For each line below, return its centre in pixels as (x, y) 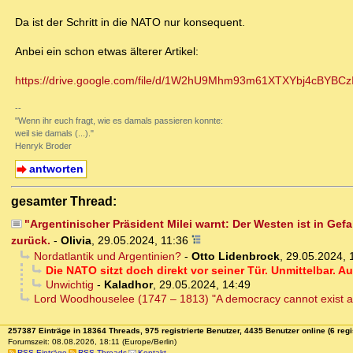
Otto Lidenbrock (235, 256)
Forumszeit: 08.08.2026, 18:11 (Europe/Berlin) (92, 342)
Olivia (76, 241)
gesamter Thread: (64, 201)
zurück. (31, 241)
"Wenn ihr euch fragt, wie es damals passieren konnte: (119, 121)
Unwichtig (69, 285)
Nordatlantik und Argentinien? (107, 256)
